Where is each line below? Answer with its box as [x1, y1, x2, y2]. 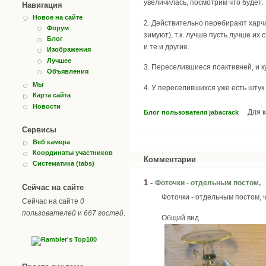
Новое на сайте [33, 13, 83, 21]
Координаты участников [33, 149, 113, 157]
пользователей [22, 208, 76, 217]
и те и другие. [144, 42, 189, 51]
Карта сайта [33, 91, 71, 99]
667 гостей [84, 208, 123, 217]
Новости [33, 102, 61, 110]
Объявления [47, 67, 88, 75]
